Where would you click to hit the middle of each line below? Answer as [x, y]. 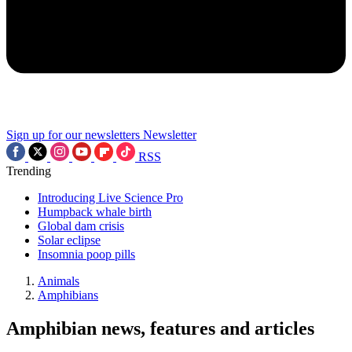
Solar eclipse [69, 240]
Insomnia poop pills [86, 254]
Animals [59, 281]
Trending [29, 171]
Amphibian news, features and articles [160, 328]
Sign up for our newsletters [73, 135]
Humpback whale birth [95, 212]
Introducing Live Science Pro [110, 198]
